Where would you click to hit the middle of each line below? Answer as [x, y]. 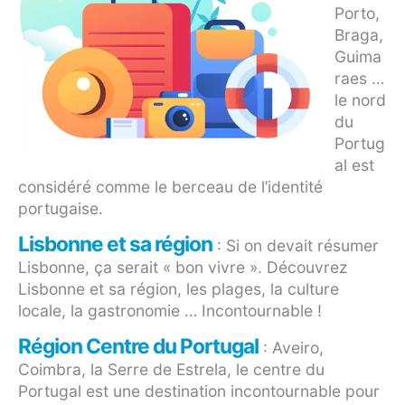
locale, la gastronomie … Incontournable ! [170, 311]
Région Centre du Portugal [138, 346]
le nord [360, 100]
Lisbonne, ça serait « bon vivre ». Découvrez [183, 268]
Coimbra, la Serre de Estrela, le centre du [171, 370]
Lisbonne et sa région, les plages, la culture [179, 289]
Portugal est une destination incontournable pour [199, 391]
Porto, [357, 14]
